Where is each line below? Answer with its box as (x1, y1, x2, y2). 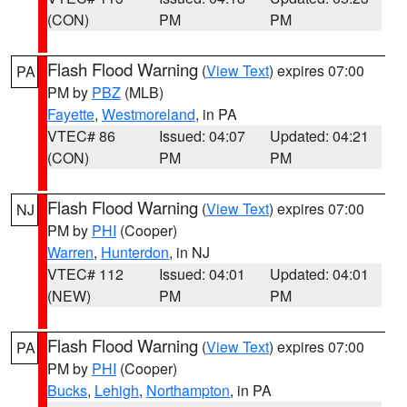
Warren (47, 242, 94, 263)
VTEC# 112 (47, 263, 124, 284)
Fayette (47, 104, 94, 124)
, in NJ (169, 242, 210, 263)
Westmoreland (102, 104, 195, 124)
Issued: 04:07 (158, 125, 245, 146)
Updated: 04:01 (270, 263, 370, 284)
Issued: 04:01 (158, 263, 245, 284)
